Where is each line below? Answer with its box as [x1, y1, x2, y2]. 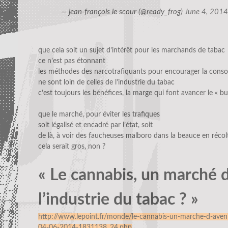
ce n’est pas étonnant [38, 58, 105, 65]
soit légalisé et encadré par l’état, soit [38, 122, 153, 129]
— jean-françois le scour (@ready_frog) [61, 8, 185, 16]
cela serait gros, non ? [38, 143, 105, 151]
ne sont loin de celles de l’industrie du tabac [38, 79, 175, 87]
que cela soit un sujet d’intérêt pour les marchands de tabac [38, 47, 225, 54]
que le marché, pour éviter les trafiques [38, 111, 160, 119]
